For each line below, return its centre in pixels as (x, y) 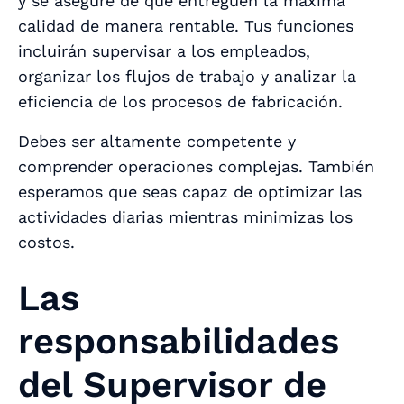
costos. (46, 242)
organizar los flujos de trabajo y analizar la (187, 76)
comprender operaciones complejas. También (196, 166)
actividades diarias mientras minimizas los (185, 216)
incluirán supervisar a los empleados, (164, 50)
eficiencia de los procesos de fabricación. (180, 101)
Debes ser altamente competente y (157, 141)
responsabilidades (179, 341)
